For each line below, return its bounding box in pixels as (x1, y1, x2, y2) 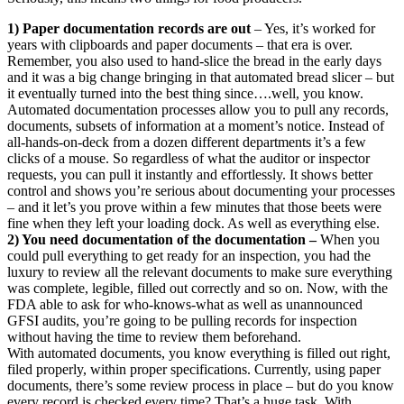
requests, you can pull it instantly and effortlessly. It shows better (7, 166, 372, 182)
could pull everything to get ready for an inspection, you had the (7, 247, 371, 263)
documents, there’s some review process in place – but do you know (7, 377, 394, 393)
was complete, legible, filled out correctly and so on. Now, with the (7, 280, 388, 296)
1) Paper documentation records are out (7, 20, 251, 36)
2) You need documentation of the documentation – (7, 231, 320, 247)
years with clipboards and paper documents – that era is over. (7, 36, 353, 52)
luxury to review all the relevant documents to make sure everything (7, 263, 392, 280)
